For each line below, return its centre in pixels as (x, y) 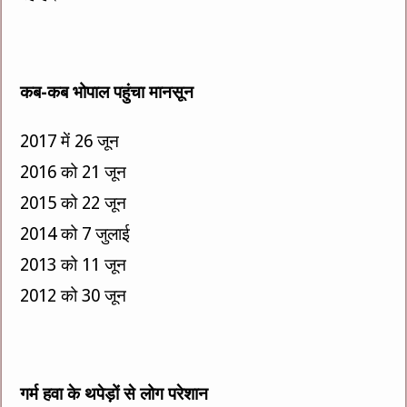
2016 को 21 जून (74, 172)
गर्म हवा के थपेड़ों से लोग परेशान (114, 393)
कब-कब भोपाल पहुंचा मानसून (107, 92)
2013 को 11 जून (74, 264)
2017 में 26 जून (70, 141)
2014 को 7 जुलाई (75, 233)
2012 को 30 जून (74, 295)
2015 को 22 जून (74, 203)
